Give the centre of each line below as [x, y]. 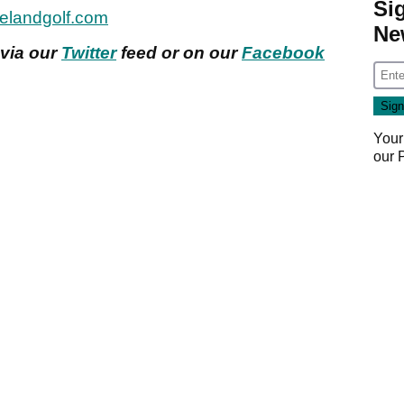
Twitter [89, 52]
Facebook [283, 52]
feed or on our [179, 52]
